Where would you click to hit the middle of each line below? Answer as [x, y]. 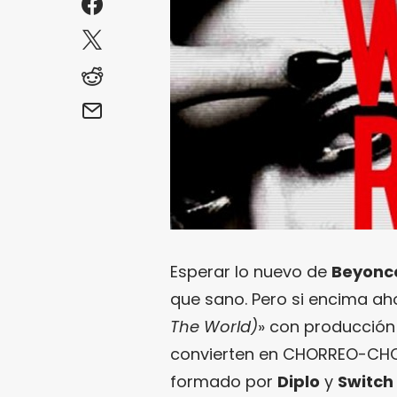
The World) [214, 326]
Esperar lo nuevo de [251, 271]
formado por [224, 381]
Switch [366, 381]
